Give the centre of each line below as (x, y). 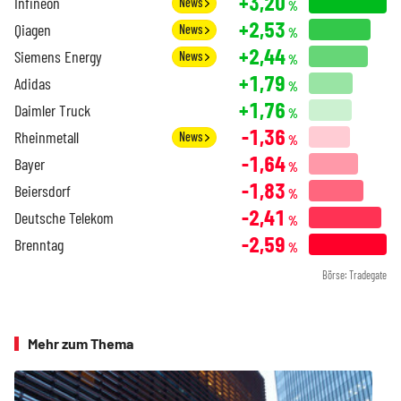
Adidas (33, 84)
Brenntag (39, 245)
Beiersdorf (43, 191)
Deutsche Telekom (64, 218)
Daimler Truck (52, 111)
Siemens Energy (58, 57)
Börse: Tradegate (354, 275)
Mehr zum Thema (81, 344)
